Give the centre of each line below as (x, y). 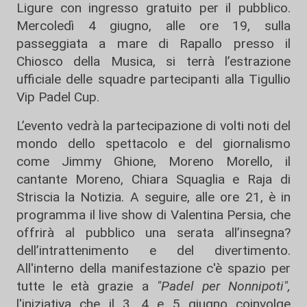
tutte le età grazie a (87, 286)
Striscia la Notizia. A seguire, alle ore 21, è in (153, 197)
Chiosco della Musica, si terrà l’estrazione (153, 61)
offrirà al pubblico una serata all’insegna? (153, 233)
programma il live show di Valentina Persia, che (153, 215)
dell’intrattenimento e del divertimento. (153, 250)
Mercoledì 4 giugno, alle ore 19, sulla (153, 26)
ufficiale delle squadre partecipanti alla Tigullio (153, 79)
